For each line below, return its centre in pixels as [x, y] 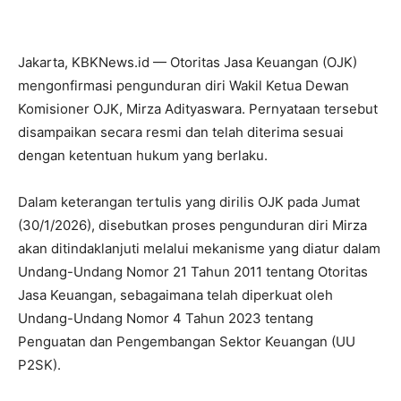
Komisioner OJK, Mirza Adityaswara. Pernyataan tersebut [198, 109]
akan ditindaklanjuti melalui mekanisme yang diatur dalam [199, 249]
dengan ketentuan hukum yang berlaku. [143, 156]
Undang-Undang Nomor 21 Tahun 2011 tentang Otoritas [193, 272]
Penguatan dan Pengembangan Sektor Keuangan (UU [187, 342]
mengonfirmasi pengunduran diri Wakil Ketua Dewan [183, 86]
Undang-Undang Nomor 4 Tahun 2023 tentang [166, 319]
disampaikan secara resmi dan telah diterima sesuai [181, 132]
